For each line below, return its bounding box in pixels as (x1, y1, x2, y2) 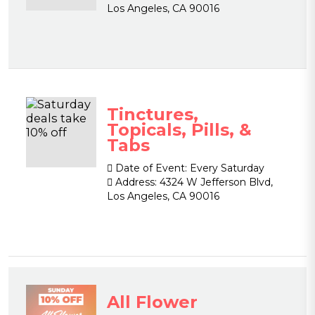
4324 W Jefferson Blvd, (157, 176, 273, 188)
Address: (112, 176, 157, 188)
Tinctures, (107, 104, 198, 124)
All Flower (107, 292, 198, 312)
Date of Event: (112, 162, 187, 174)
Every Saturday (187, 162, 264, 174)
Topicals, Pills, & (107, 120, 252, 140)
